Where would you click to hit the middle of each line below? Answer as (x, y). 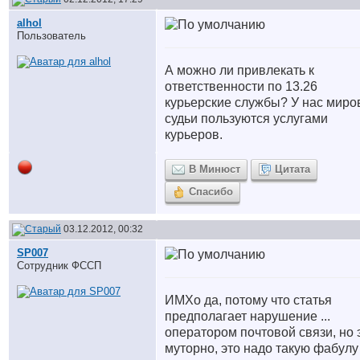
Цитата (292, 169)
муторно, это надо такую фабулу (262, 348)
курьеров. (194, 135)
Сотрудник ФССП (59, 266)
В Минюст (215, 169)
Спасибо (211, 192)
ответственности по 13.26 (241, 86)
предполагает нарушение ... (247, 316)
